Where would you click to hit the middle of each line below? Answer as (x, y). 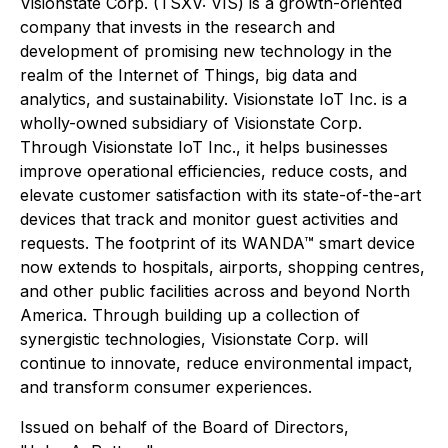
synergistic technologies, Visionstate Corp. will (194, 339)
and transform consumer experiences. (166, 387)
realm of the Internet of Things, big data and (188, 75)
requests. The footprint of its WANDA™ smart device (217, 243)
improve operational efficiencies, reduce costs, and (213, 171)
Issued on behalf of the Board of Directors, (184, 427)
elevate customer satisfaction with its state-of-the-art (220, 195)
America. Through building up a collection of (190, 315)
